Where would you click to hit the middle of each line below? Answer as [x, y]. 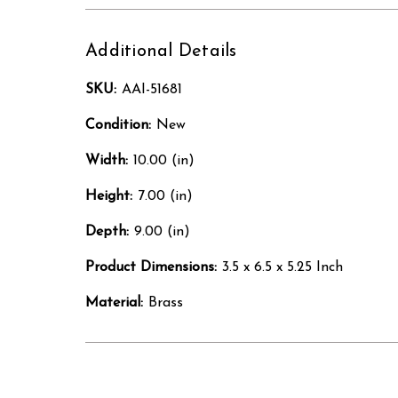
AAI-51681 [152, 90]
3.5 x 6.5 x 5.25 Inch [283, 268]
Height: [109, 197]
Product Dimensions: [151, 268]
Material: [114, 303]
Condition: [118, 126]
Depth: [107, 232]
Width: [107, 161]
